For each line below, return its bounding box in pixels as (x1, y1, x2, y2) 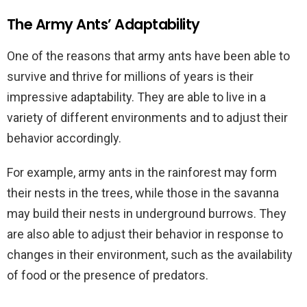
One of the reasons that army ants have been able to (7, 49, 290, 63)
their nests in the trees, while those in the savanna (7, 186, 279, 200)
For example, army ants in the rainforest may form (7, 165, 277, 180)
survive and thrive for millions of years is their (7, 69, 254, 84)
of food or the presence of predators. (7, 268, 208, 282)
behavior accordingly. (7, 131, 121, 145)
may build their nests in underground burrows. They (7, 206, 286, 221)
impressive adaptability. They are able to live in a (7, 90, 266, 104)
